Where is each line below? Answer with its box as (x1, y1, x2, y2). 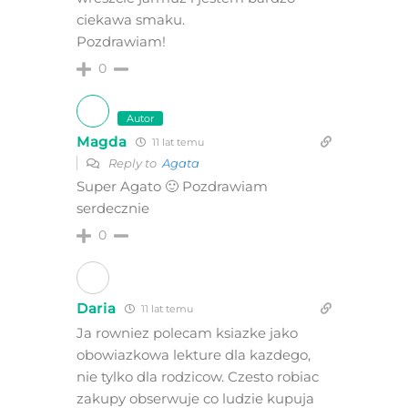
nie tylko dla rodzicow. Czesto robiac (76, 368, 319, 386)
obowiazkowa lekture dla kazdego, (76, 346, 311, 364)
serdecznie (76, 199, 149, 218)
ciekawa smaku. (76, 11, 185, 29)
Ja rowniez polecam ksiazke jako (76, 324, 298, 342)
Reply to (105, 156, 162, 171)
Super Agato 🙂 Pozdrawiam (76, 178, 268, 196)
